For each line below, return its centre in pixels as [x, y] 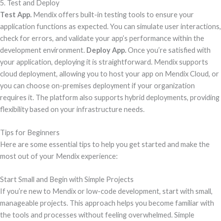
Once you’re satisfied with [168, 50]
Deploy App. [106, 50]
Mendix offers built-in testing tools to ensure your [113, 14]
